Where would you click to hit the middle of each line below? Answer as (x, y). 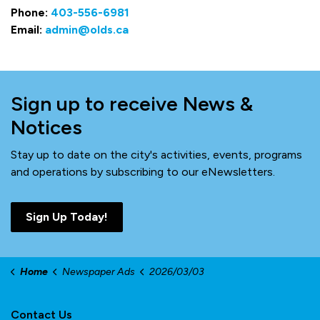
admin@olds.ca (87, 30)
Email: (28, 30)
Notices (46, 127)
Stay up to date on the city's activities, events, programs (156, 155)
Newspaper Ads (98, 272)
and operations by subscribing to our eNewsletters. (143, 172)
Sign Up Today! (67, 217)
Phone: (31, 12)
